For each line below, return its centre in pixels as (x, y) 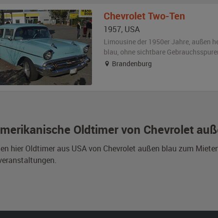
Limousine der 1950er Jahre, (147, 42)
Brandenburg (131, 64)
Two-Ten (166, 16)
